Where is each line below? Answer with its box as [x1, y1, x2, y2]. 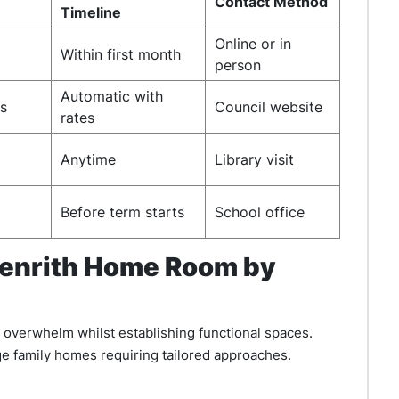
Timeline [61, 4, 121, 21]
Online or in [215, 35, 291, 53]
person [215, 56, 261, 74]
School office [215, 203, 305, 221]
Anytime [61, 151, 116, 168]
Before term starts [61, 203, 184, 221]
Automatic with [61, 87, 163, 105]
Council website [215, 98, 322, 116]
